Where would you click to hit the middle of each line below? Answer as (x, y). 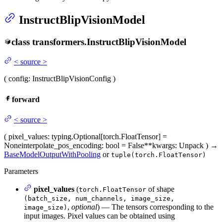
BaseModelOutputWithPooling (52, 154)
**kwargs (160, 145)
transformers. (59, 42)
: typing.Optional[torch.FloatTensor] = (107, 136)
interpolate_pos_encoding (61, 145)
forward (26, 99)
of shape (160, 189)
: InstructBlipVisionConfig (70, 79)
